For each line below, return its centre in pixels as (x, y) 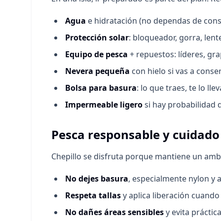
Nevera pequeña (97, 71)
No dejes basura (97, 179)
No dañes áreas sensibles (114, 212)
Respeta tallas (93, 195)
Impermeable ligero (104, 105)
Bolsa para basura (101, 88)
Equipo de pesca (96, 54)
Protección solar (97, 37)
